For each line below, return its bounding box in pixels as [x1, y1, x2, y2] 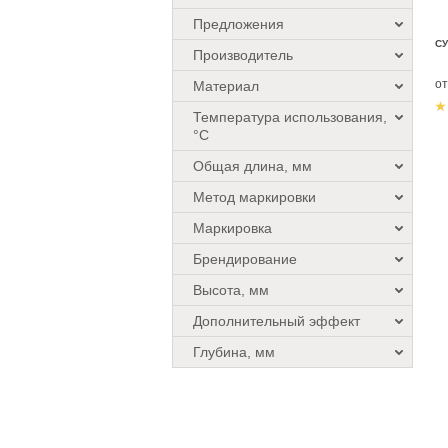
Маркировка [193, 220, 272, 237]
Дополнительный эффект [193, 313, 360, 330]
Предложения [193, 16, 284, 33]
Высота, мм [193, 282, 269, 299]
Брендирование [193, 251, 297, 268]
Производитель [193, 47, 293, 64]
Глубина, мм [193, 344, 275, 361]
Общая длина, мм [193, 158, 312, 175]
